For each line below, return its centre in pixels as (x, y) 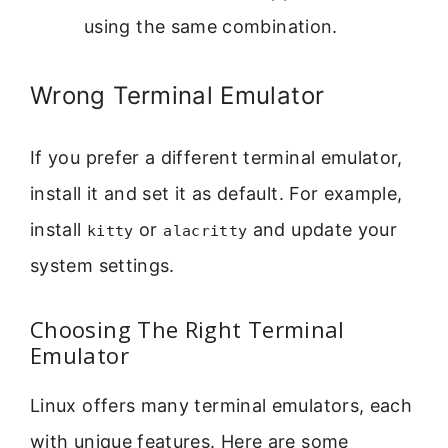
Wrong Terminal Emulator (177, 95)
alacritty (205, 230)
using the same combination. (211, 26)
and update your (322, 229)
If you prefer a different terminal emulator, (216, 157)
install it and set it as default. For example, (216, 193)
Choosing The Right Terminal (187, 329)
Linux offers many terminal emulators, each (221, 406)
